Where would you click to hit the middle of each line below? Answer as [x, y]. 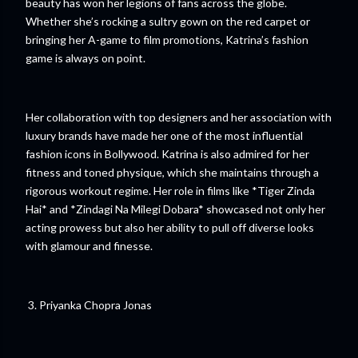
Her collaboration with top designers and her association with [179, 117]
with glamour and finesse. [89, 246]
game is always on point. [86, 58]
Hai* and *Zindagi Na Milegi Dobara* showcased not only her [175, 209]
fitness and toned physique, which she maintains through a [172, 172]
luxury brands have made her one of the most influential [164, 135]
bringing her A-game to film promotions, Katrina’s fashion [167, 40]
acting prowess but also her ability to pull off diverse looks [170, 227]
